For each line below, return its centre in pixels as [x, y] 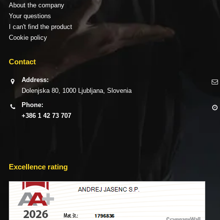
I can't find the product [40, 27]
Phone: [32, 105]
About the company [36, 5]
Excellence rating [38, 167]
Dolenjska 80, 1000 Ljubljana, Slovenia [76, 90]
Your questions [30, 16]
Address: [35, 80]
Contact [22, 62]
